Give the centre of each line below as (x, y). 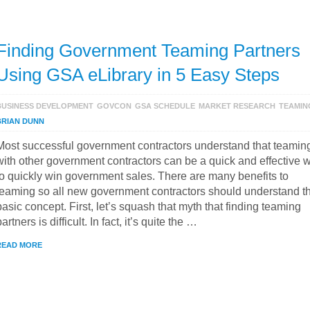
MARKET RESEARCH (237, 106)
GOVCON (114, 106)
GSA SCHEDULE (165, 106)
